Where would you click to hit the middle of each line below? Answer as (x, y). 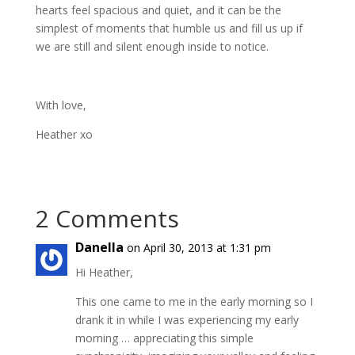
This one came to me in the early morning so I (194, 302)
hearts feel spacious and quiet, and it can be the (158, 10)
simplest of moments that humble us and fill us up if (169, 28)
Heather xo (64, 134)
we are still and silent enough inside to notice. (152, 46)
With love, (61, 105)
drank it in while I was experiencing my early (187, 320)
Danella (99, 247)
